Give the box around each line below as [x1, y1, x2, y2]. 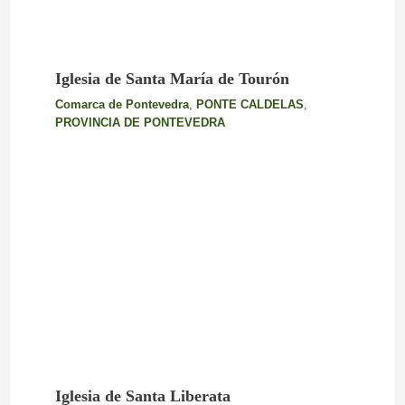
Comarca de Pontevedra [54, 98, 189, 112]
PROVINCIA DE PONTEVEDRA [54, 116, 225, 130]
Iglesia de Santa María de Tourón [54, 70, 289, 89]
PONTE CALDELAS [195, 98, 304, 112]
